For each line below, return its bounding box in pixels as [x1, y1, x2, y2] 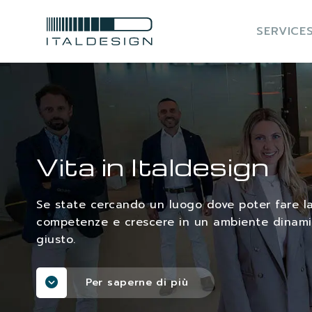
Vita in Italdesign [36, 150, 269, 182]
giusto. [36, 231, 76, 248]
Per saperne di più [86, 275, 189, 290]
